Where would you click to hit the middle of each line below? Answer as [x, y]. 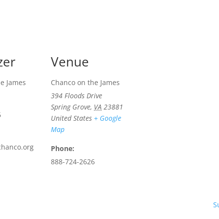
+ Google [108, 118]
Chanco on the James [85, 82]
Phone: [63, 148]
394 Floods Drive [77, 96]
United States [71, 118]
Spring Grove [71, 107]
